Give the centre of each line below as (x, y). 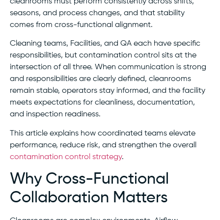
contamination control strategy (66, 157)
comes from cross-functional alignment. (81, 25)
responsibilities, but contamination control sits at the (103, 56)
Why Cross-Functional (89, 179)
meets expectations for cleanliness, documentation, (102, 103)
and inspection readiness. (55, 115)
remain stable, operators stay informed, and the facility (108, 91)
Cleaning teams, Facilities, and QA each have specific (105, 44)
